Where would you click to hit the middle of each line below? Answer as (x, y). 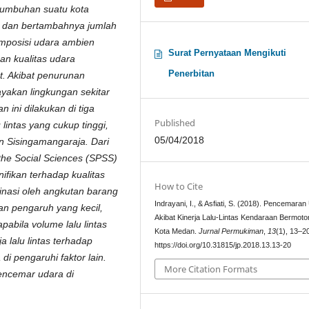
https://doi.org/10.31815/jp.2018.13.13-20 (223, 245)
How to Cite (179, 186)
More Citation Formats (211, 269)
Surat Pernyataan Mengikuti (228, 53)
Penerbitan (192, 74)
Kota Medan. (177, 231)
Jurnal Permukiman (231, 231)
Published (175, 123)
